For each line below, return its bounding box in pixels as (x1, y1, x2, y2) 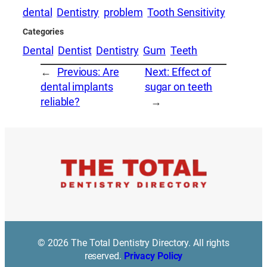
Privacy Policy (123, 250, 183, 262)
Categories (23, 27, 64, 37)
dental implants (41, 80, 113, 94)
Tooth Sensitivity (147, 6, 225, 20)
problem (104, 6, 143, 20)
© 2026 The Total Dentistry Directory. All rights (37, 237, 230, 249)
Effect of (172, 65, 212, 79)
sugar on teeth (144, 80, 213, 94)
